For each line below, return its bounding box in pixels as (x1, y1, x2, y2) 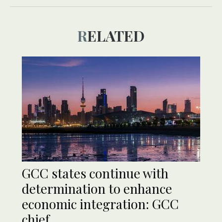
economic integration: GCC (22, 195, 179, 213)
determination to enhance (22, 180, 172, 198)
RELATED (87, 26, 145, 46)
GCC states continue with (22, 165, 168, 182)
